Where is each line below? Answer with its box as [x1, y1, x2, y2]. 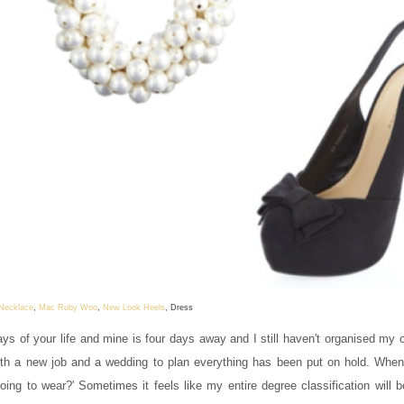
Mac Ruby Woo [39, 302, 97, 312]
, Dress [165, 302, 193, 312]
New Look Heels [103, 302, 165, 312]
